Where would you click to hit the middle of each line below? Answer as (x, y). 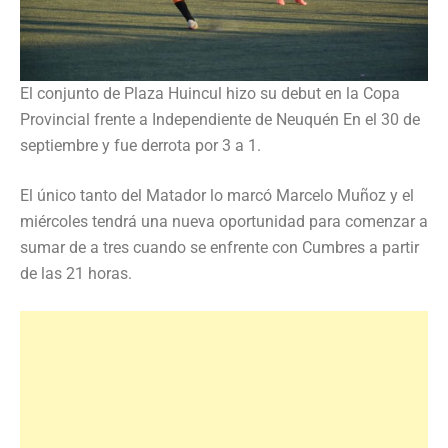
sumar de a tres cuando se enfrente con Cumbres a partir (219, 247)
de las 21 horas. (76, 273)
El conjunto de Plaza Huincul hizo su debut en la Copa (210, 93)
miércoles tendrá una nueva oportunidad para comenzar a (224, 221)
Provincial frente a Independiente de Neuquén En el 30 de (220, 119)
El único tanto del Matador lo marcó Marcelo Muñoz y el (217, 195)
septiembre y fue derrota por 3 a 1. (140, 145)
